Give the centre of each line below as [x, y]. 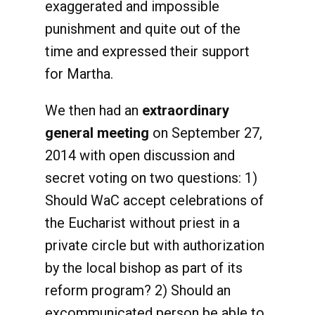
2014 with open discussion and [140, 155]
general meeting [97, 133]
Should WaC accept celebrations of [154, 200]
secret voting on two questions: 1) [151, 178]
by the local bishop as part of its [144, 268]
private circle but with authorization [155, 245]
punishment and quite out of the [143, 29]
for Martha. [79, 74]
